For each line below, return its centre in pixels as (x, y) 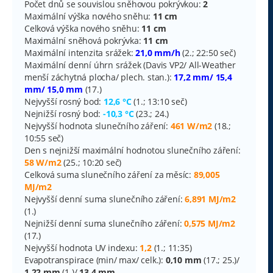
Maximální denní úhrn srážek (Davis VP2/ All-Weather (130, 65)
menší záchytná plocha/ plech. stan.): (99, 77)
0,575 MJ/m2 (210, 223)
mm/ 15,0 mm (54, 89)
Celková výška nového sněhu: (83, 28)
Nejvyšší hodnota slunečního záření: (97, 126)
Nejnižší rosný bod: (64, 113)
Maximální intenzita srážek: (80, 52)
